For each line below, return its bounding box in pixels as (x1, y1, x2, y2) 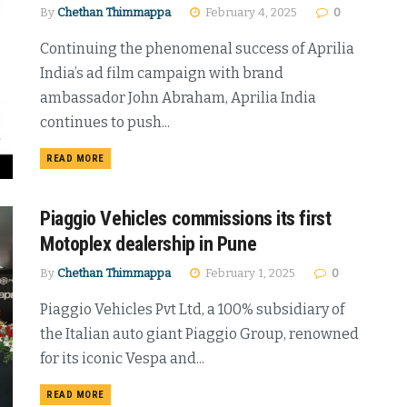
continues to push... (40, 113, 170, 131)
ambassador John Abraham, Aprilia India (40, 88, 316, 106)
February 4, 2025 (203, 5, 297, 19)
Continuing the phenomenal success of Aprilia (40, 39, 354, 57)
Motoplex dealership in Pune (40, 233, 257, 256)
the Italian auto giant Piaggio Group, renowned (40, 325, 359, 343)
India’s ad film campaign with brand (40, 64, 283, 82)
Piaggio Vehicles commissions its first (40, 207, 332, 231)
